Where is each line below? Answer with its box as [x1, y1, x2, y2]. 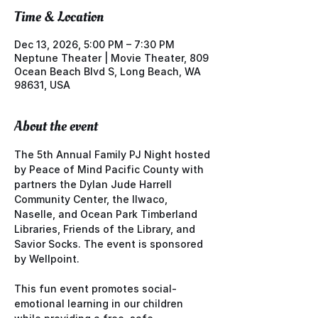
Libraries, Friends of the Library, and [14, 222, 198, 235]
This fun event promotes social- [14, 282, 177, 295]
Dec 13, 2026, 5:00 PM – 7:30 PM [14, 38, 175, 50]
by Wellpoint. [14, 252, 79, 265]
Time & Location [14, 6, 104, 27]
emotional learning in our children [14, 297, 186, 309]
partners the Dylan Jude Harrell [14, 177, 175, 190]
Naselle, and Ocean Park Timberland [14, 207, 200, 220]
